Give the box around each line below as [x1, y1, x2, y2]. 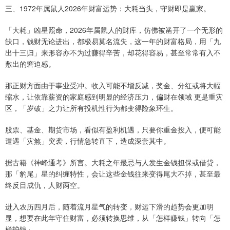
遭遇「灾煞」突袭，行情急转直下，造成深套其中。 [5, 135, 170, 146]
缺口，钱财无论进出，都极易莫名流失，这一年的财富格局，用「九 [5, 35, 221, 46]
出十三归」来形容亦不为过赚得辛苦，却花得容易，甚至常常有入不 [5, 47, 221, 57]
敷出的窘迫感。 [5, 58, 55, 69]
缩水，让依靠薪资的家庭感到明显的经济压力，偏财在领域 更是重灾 [5, 91, 223, 102]
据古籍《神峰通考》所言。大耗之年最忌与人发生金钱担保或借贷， [5, 157, 221, 167]
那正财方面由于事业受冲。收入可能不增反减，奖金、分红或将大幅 [5, 80, 221, 90]
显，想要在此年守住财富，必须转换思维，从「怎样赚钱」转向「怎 [5, 212, 221, 223]
